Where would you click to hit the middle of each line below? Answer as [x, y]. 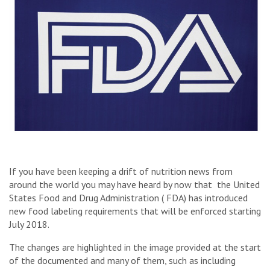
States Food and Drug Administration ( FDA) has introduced [128, 197]
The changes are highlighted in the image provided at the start [135, 247]
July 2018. [29, 224]
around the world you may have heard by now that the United [134, 184]
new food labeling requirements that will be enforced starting [135, 211]
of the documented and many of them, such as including [122, 260]
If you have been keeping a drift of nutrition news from [121, 171]
